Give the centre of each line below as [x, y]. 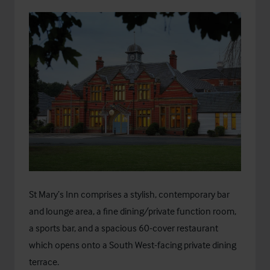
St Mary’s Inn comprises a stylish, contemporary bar [129, 194]
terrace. [44, 262]
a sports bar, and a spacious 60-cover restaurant [124, 228]
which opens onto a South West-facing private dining [133, 245]
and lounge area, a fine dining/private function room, [133, 211]
